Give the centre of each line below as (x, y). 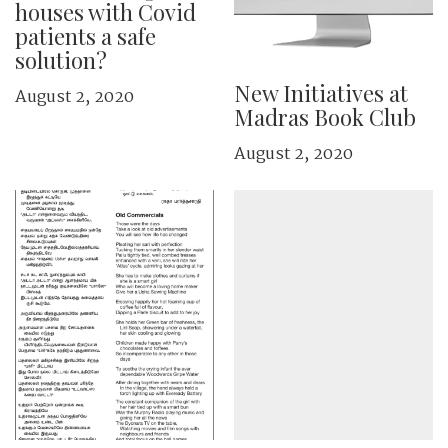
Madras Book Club (325, 117)
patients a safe (85, 36)
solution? (61, 60)
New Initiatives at (321, 93)
